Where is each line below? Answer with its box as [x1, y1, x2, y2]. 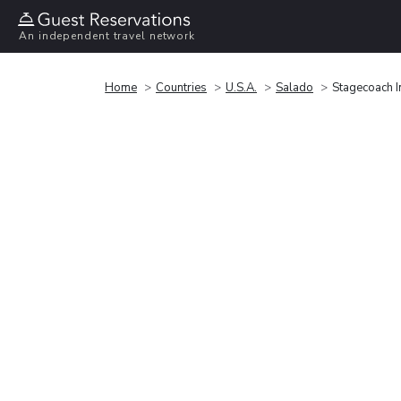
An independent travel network [19, 29, 196, 44]
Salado [276, 79, 313, 96]
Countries [156, 79, 207, 96]
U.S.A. [226, 79, 257, 96]
